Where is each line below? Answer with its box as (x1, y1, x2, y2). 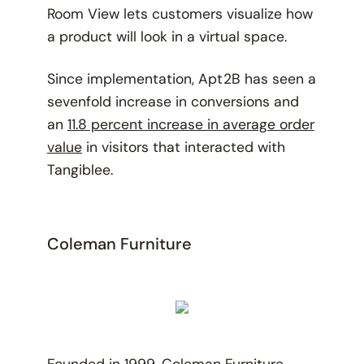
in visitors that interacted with (81, 138, 285, 157)
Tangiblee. (46, 161, 117, 180)
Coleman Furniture (46, 233, 192, 255)
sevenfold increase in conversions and (46, 93, 299, 111)
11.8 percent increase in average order (67, 115, 314, 134)
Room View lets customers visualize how (46, 5, 313, 24)
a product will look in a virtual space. (46, 28, 295, 46)
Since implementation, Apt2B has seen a (46, 70, 316, 89)
